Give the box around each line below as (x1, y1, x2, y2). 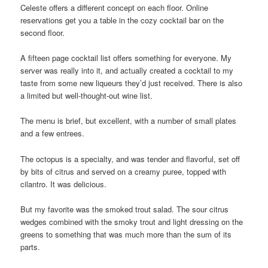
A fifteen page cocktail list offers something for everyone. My (20, 52, 232, 64)
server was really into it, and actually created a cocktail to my (20, 65, 234, 77)
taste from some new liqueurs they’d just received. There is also (20, 77, 243, 89)
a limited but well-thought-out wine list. (20, 90, 153, 102)
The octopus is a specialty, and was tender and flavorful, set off (20, 153, 240, 165)
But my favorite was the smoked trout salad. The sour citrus (20, 203, 229, 215)
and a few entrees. (20, 127, 85, 139)
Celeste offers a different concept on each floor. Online (20, 2, 209, 14)
